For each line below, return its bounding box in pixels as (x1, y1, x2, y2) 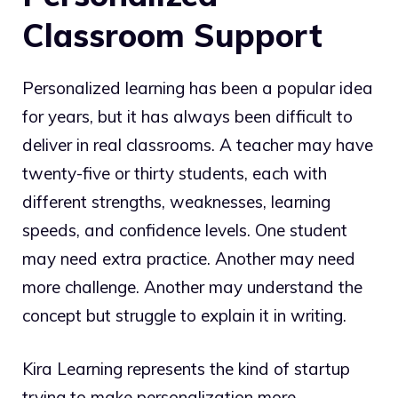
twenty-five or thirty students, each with (22, 162, 327, 184)
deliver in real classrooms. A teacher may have (22, 133, 373, 155)
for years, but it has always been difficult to (22, 105, 353, 127)
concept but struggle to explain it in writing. (22, 304, 346, 326)
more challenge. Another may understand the (22, 275, 362, 298)
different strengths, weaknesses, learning (22, 190, 330, 212)
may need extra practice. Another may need (22, 247, 355, 269)
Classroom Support (22, 14, 322, 55)
